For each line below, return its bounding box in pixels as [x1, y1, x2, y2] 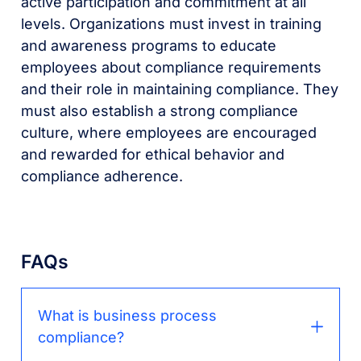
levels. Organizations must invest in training [21, 15, 322, 33]
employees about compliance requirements [21, 59, 322, 77]
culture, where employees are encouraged [21, 124, 317, 142]
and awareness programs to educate [21, 37, 277, 55]
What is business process [38, 307, 218, 325]
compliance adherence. [21, 168, 184, 185]
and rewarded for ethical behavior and [21, 146, 285, 164]
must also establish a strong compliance [21, 102, 299, 120]
